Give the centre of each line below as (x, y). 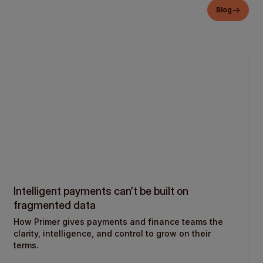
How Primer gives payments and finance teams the (118, 222)
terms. (26, 245)
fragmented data (55, 205)
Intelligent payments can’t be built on (101, 191)
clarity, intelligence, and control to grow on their (112, 234)
